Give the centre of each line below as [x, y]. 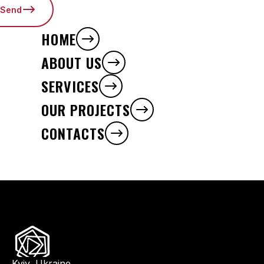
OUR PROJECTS [86, 110]
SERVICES [70, 86]
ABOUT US [72, 62]
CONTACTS [73, 133]
